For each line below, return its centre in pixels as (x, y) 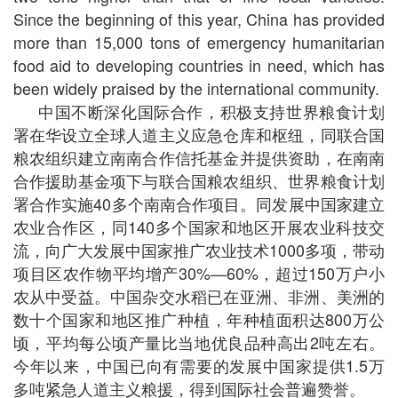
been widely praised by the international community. (196, 88)
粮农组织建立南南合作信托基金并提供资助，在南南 (199, 158)
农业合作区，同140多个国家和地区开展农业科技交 (199, 227)
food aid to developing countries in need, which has (199, 65)
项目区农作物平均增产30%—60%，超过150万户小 (199, 273)
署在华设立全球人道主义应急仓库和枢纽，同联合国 (199, 135)
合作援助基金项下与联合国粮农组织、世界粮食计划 (199, 181)
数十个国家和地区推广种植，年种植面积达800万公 (199, 319)
